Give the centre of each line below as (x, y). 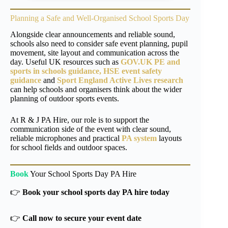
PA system (139, 138)
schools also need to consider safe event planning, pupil (99, 44)
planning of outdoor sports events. (65, 99)
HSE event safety (133, 71)
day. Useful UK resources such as (65, 62)
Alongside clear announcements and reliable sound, (93, 35)
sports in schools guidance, (57, 71)
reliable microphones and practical (66, 138)
